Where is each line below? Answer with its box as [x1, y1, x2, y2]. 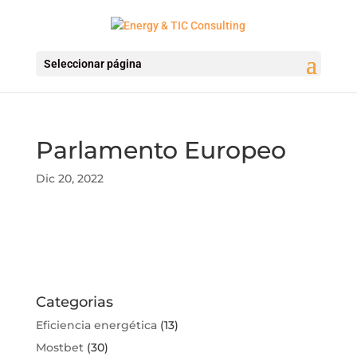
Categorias [35, 292, 113, 311]
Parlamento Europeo [35, 135, 286, 165]
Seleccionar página [43, 57, 142, 70]
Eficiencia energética [35, 317, 157, 332]
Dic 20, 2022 [35, 171, 104, 186]
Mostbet [35, 339, 84, 355]
